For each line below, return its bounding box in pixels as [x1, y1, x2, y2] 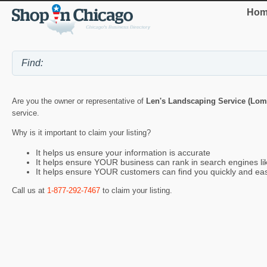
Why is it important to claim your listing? [12, 128, 151, 138]
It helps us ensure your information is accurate [36, 147, 210, 157]
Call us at [12, 186, 47, 195]
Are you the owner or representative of [12, 97, 146, 106]
